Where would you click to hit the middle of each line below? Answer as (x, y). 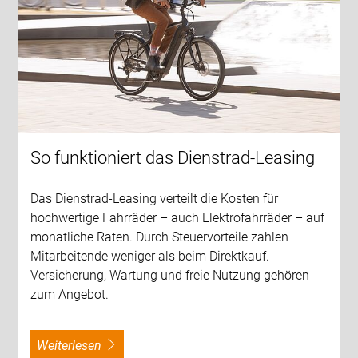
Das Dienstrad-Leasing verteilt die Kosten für (155, 199)
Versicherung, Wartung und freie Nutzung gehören (170, 276)
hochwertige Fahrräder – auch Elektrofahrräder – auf (178, 218)
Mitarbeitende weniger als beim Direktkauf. (150, 257)
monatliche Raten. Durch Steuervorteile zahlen (160, 237)
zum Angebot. (70, 295)
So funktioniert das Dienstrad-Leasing (173, 158)
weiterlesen (75, 346)
